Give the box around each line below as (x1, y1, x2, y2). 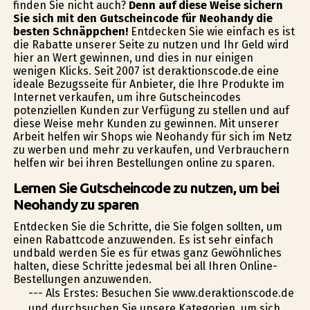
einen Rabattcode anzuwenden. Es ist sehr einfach (12, 233, 273, 247)
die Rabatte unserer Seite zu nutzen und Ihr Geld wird (12, 38, 289, 52)
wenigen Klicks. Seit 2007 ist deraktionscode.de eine (12, 64, 279, 78)
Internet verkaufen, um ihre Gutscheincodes (12, 91, 241, 104)
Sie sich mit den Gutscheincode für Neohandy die (12, 12, 273, 26)
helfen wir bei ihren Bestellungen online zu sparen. (12, 156, 275, 170)
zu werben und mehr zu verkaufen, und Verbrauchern (12, 143, 289, 157)
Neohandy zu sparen (12, 197, 139, 213)
